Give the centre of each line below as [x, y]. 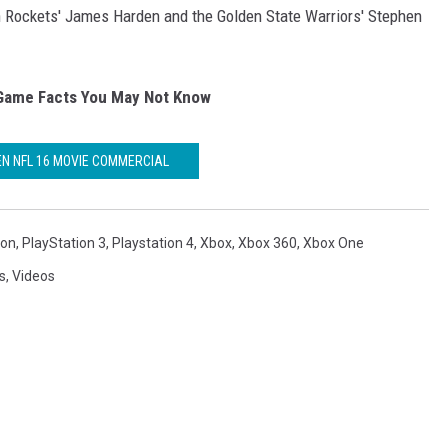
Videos [33, 276]
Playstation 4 [153, 243]
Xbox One [333, 243]
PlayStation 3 [64, 243]
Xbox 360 [267, 243]
